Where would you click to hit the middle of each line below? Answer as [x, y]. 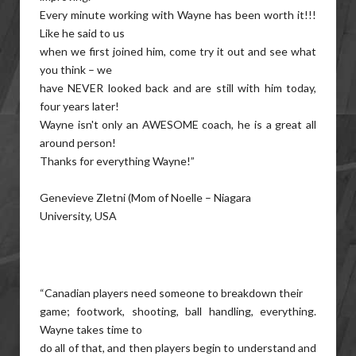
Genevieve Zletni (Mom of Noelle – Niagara [145, 197]
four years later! [79, 106]
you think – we [76, 70]
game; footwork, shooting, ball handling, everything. [178, 311]
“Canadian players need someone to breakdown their [171, 293]
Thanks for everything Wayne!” [117, 161]
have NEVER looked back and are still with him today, [178, 88]
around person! [78, 143]
